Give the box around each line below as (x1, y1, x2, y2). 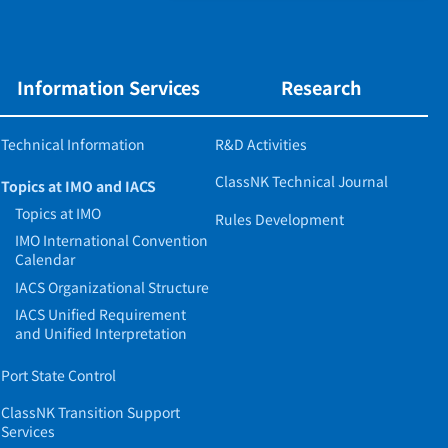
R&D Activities (214, 133, 307, 154)
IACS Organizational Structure (15, 276, 210, 297)
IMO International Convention (15, 230, 209, 251)
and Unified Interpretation (15, 323, 188, 344)
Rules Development (214, 208, 344, 229)
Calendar (15, 249, 76, 270)
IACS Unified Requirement (15, 304, 187, 325)
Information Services (16, 74, 200, 101)
